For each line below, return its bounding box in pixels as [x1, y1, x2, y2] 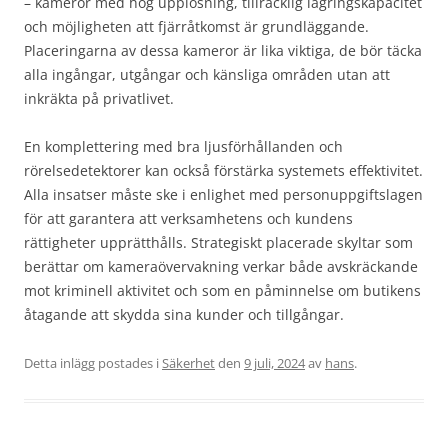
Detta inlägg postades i [24, 354, 162, 373]
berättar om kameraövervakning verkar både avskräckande [24, 257, 418, 277]
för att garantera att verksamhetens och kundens [24, 209, 353, 229]
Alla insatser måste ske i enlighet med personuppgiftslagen [24, 185, 423, 205]
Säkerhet [162, 354, 215, 373]
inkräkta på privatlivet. [24, 89, 174, 109]
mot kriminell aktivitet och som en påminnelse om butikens [24, 281, 421, 301]
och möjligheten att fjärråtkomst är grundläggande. [24, 17, 369, 37]
